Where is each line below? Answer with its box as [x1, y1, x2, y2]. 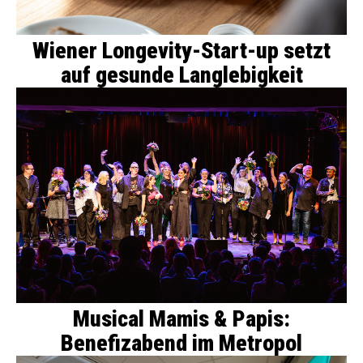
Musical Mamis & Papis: [73, 305, 290, 332]
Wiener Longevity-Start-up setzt [32, 37, 331, 65]
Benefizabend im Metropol [61, 329, 302, 357]
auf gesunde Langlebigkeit [60, 62, 303, 89]
